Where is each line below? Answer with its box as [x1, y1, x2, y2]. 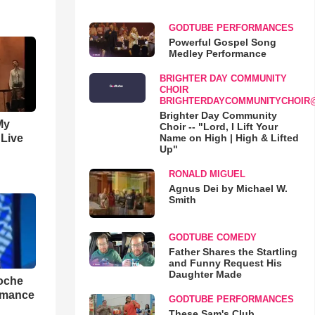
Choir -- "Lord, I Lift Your [159, 121, 278, 132]
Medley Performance [168, 48, 266, 59]
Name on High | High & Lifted [159, 132, 299, 143]
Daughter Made [168, 268, 242, 280]
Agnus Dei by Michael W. [168, 183, 288, 194]
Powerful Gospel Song [168, 37, 276, 48]
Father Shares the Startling [168, 245, 297, 257]
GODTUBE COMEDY [168, 231, 257, 243]
